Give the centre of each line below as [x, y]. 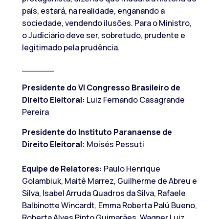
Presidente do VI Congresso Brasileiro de [101, 88]
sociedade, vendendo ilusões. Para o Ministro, [107, 23]
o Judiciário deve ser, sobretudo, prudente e [103, 35]
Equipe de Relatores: [62, 169]
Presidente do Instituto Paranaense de [97, 132]
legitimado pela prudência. [71, 48]
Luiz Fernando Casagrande [135, 100]
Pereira [35, 112]
